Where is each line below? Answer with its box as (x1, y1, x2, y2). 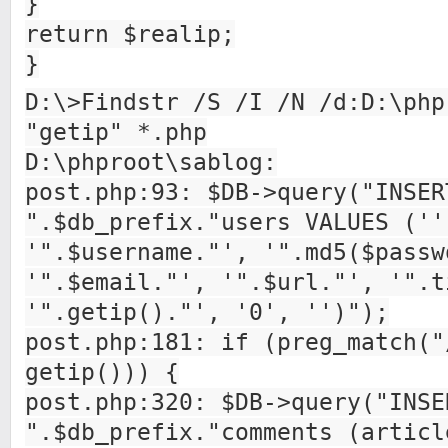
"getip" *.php (25, 118, 207, 146)
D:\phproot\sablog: (25, 148, 277, 176)
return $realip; (25, 20, 235, 48)
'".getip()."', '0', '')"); (25, 298, 389, 326)
